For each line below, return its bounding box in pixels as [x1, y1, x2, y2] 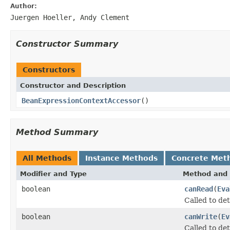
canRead [184, 184, 213, 193]
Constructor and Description [20, 81, 126, 89]
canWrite [184, 212, 217, 221]
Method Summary [16, 127, 98, 137]
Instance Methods [85, 154, 158, 162]
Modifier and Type [20, 169, 87, 178]
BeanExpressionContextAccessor [22, 96, 141, 105]
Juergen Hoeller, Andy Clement [10, 13, 129, 22]
